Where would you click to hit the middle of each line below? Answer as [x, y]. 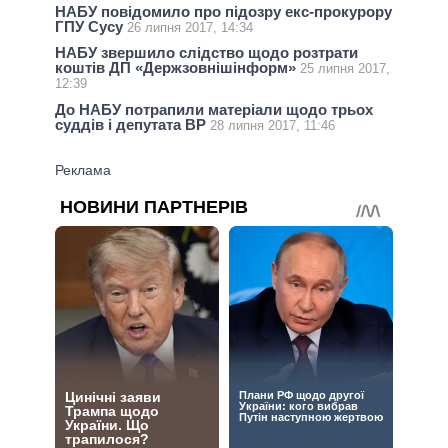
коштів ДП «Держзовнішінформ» [177, 68]
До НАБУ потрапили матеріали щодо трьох [214, 109]
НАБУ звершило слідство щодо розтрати [206, 53]
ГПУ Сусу [91, 27]
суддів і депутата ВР [132, 124]
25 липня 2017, [345, 69]
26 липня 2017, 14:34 [190, 28]
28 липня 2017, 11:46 [272, 125]
